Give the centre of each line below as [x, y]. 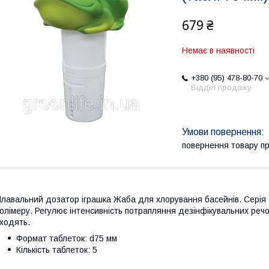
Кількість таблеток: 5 [57, 250]
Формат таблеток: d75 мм [67, 239]
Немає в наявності [218, 50]
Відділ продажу [221, 87]
